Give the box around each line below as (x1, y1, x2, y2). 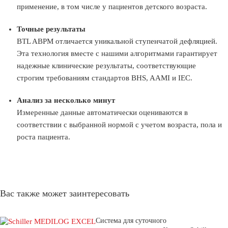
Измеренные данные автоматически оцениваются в (17, 108, 188, 117)
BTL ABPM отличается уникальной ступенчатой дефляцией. (17, 37, 217, 45)
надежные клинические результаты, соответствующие (17, 62, 196, 70)
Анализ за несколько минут (17, 96, 115, 104)
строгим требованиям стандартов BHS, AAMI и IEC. (17, 74, 192, 82)
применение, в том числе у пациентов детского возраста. (17, 3, 207, 11)
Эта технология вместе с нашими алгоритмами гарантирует (17, 49, 217, 58)
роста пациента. (17, 133, 70, 141)
